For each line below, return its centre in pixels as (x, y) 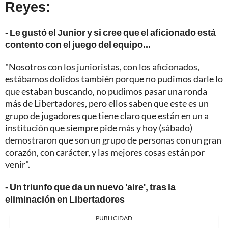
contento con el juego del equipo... (78, 44)
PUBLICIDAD (114, 218)
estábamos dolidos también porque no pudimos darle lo (114, 79)
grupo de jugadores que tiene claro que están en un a (107, 115)
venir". (18, 164)
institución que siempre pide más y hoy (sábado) (99, 127)
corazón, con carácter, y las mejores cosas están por (105, 152)
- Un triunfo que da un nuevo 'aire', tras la (90, 187)
